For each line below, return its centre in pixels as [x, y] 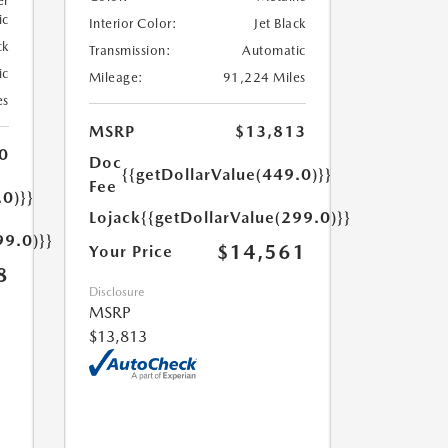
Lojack [114, 218]
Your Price [130, 252]
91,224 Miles [264, 78]
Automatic [274, 51]
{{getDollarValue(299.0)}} [245, 218]
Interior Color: [132, 24]
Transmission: [129, 51]
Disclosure [116, 292]
